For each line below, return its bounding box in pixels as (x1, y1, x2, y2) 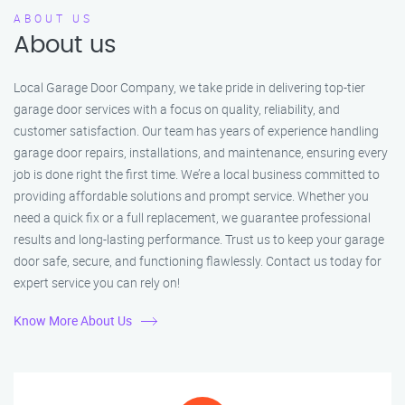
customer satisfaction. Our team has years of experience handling (14, 122, 379, 140)
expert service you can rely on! (14, 274, 180, 292)
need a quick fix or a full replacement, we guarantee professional (14, 209, 371, 227)
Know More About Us (14, 312, 132, 330)
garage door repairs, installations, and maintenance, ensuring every (14, 144, 388, 162)
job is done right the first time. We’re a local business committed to (14, 165, 380, 184)
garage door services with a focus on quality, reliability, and (14, 100, 340, 118)
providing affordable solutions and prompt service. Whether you (14, 187, 369, 205)
